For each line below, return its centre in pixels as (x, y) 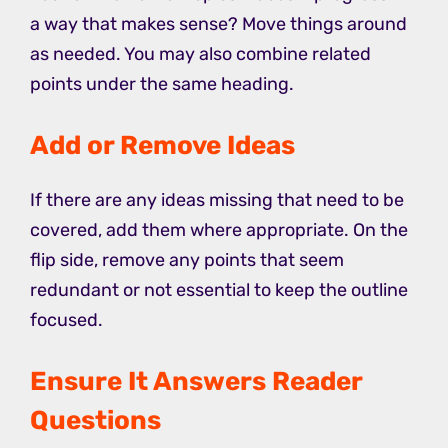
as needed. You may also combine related (200, 54)
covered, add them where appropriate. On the (219, 230)
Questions (95, 421)
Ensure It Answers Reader (196, 382)
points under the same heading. (162, 84)
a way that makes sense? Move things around (218, 24)
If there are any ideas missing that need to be (217, 200)
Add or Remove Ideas (162, 146)
